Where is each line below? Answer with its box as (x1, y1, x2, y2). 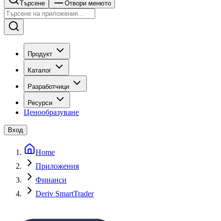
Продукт (28, 50, 52, 58)
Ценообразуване (24, 108, 79, 116)
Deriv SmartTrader (36, 189, 94, 198)
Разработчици (28, 83, 69, 90)
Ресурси (28, 99, 52, 107)
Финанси (36, 176, 67, 184)
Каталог (28, 67, 51, 74)
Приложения (36, 162, 79, 170)
